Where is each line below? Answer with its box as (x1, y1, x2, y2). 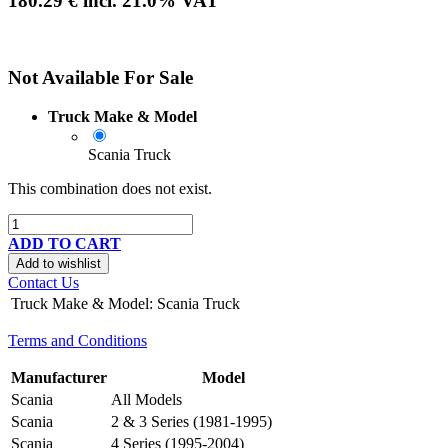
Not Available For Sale (8, 67, 193, 89)
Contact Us (8, 273, 79, 291)
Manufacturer (11, 368, 107, 386)
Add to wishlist (16, 255, 101, 271)
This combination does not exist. (8, 179, 212, 197)
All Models (111, 390, 182, 408)
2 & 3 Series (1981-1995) (111, 412, 272, 430)
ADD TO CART (8, 234, 121, 252)
